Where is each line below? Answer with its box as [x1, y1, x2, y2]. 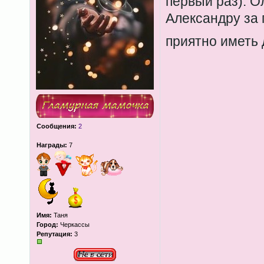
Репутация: [36, 230, 72, 237]
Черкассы [58, 221, 90, 228]
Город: [36, 221, 58, 228]
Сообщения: [36, 123, 77, 130]
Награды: [36, 141, 67, 148]
